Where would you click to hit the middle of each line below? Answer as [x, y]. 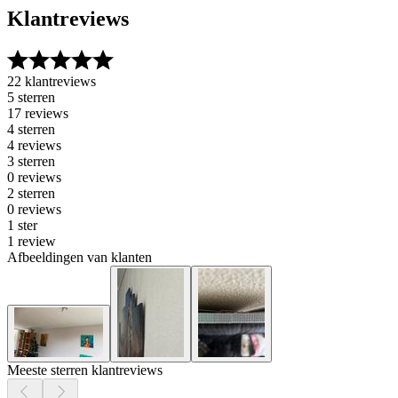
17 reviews [38, 114]
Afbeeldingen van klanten [80, 258]
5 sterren [31, 98]
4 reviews [34, 146]
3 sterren [31, 162]
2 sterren [31, 194]
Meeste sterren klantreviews [85, 370]
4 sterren [31, 130]
